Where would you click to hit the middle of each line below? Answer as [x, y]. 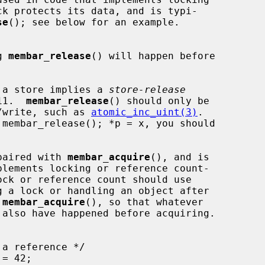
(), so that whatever [144, 202]
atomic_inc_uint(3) [144, 112]
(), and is [180, 157]
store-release [147, 89]
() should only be [159, 101]
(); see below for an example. [94, 22]
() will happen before [153, 56]
